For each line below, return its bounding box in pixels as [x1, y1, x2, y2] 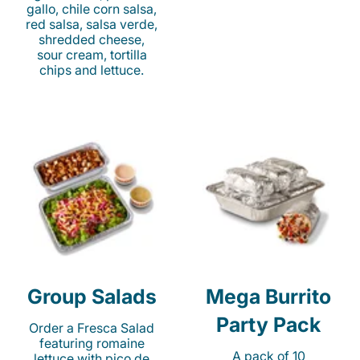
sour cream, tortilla [36, 47, 147, 63]
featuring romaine [39, 335, 145, 352]
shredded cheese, [39, 31, 145, 48]
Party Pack [216, 313, 321, 337]
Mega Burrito [206, 284, 331, 309]
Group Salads [27, 284, 157, 309]
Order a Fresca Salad [29, 320, 154, 337]
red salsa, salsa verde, [26, 16, 157, 33]
